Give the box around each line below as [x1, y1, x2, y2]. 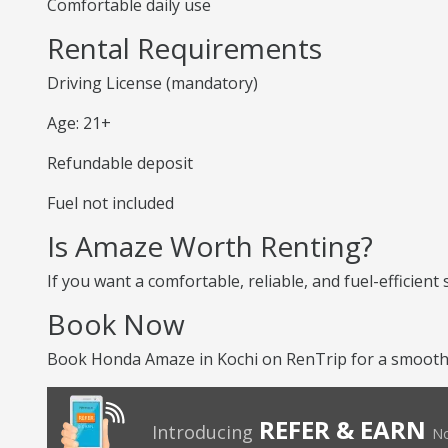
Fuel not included [47, 192, 174, 214]
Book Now [47, 305, 185, 343]
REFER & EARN [259, 413, 426, 446]
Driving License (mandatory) [47, 72, 258, 94]
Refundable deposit [47, 152, 193, 174]
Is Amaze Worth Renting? [47, 227, 373, 265]
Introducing [152, 420, 253, 444]
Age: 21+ [47, 112, 111, 134]
